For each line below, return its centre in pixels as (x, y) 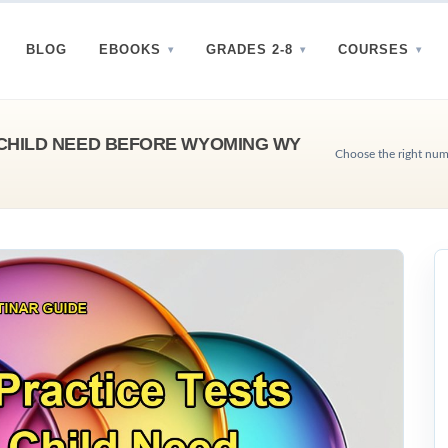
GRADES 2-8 (249, 49)
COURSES (373, 49)
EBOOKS (130, 49)
